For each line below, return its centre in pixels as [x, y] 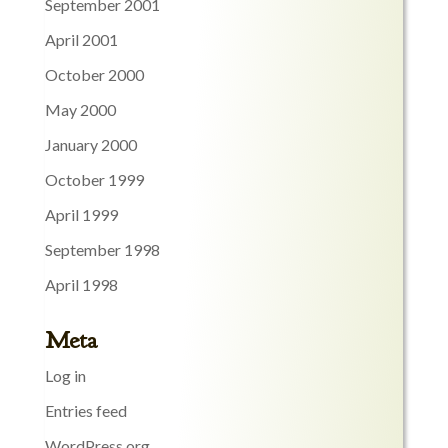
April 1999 [81, 215]
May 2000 [80, 110]
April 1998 [81, 285]
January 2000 [90, 145]
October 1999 [94, 180]
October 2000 [94, 75]
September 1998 [102, 250]
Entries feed [85, 411]
